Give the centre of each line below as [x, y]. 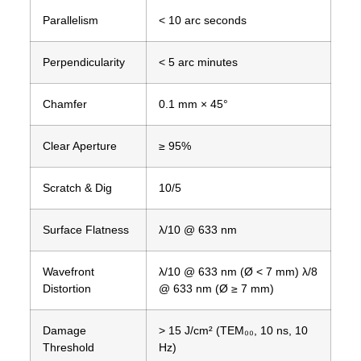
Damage [64, 330]
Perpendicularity [83, 62]
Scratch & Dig [77, 187]
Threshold [68, 347]
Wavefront [68, 271]
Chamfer [64, 104]
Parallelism [70, 20]
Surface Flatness [85, 229]
